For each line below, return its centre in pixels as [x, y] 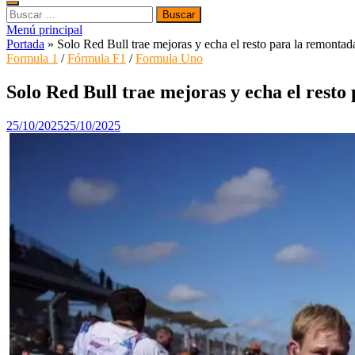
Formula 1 [32, 58]
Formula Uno [169, 58]
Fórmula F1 [97, 58]
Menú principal [44, 30]
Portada [25, 44]
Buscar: [25, 12]
